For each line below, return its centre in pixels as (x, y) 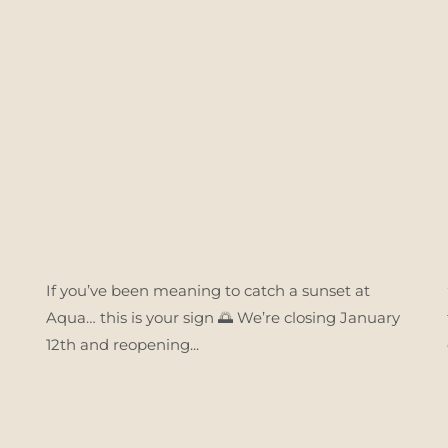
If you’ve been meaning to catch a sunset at (208, 290)
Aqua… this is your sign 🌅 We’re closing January (223, 317)
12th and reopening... (122, 344)
